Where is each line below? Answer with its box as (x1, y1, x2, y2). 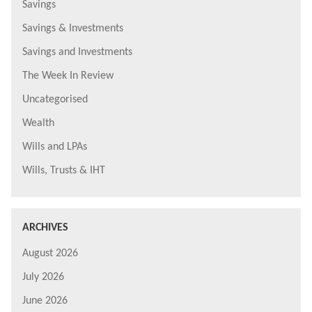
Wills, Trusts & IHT (22, 164, 105, 176)
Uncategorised (22, 93, 88, 105)
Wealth (22, 117, 54, 129)
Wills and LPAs (22, 141, 87, 153)
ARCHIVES (22, 221, 68, 233)
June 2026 (22, 295, 68, 306)
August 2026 (22, 247, 78, 259)
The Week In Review (22, 70, 114, 81)
